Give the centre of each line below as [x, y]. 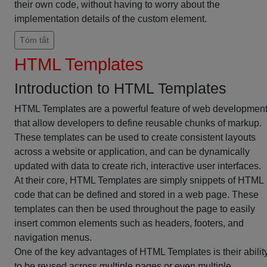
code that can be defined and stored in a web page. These [136, 195]
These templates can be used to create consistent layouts [135, 137]
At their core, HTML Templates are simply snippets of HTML [139, 180]
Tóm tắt [34, 40]
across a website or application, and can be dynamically [132, 152]
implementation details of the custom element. [111, 19]
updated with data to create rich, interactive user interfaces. [138, 166]
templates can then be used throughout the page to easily [135, 209]
